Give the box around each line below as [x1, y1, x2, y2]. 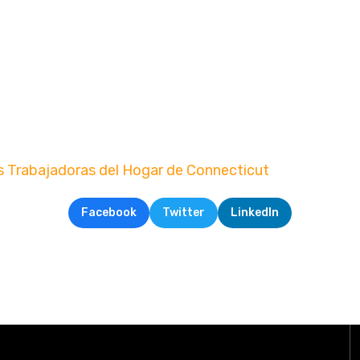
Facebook [81, 206, 137, 219]
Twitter [162, 206, 205, 219]
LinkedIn [231, 206, 279, 219]
